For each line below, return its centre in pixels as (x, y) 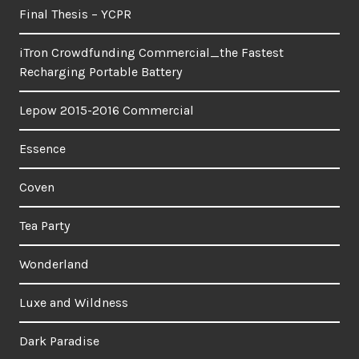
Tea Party (44, 225)
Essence (42, 148)
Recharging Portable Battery (101, 71)
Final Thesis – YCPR (75, 14)
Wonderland (54, 264)
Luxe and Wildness (74, 302)
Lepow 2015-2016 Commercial (107, 110)
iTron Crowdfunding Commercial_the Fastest (151, 52)
